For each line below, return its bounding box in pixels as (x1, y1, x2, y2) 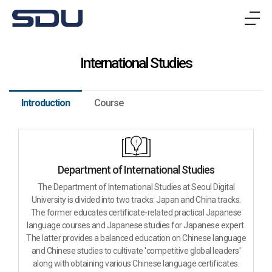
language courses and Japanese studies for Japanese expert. (27, 220, 245, 230)
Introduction (21, 97, 70, 109)
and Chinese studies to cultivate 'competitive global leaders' (31, 246, 241, 256)
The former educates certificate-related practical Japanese (30, 208, 242, 217)
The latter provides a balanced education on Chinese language (26, 233, 246, 243)
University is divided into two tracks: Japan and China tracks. (31, 195, 241, 205)
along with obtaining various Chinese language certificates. (32, 259, 240, 268)
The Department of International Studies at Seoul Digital (37, 182, 235, 192)
